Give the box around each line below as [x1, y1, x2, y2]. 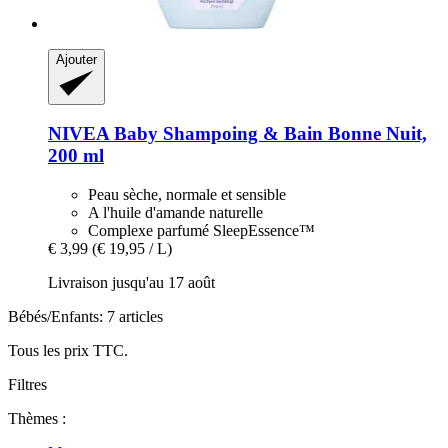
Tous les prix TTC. [8, 342, 128, 360]
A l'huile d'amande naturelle [88, 204, 263, 222]
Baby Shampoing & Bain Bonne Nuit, [109, 123, 427, 145]
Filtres [8, 376, 47, 394]
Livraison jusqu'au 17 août [48, 274, 215, 292]
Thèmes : [8, 410, 66, 428]
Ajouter [56, 51, 97, 67]
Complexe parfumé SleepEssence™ [88, 222, 315, 240]
